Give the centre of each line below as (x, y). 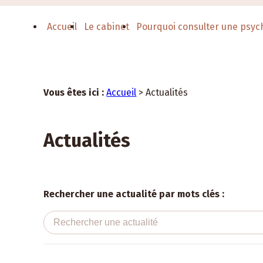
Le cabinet (106, 27)
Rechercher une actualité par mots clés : (134, 194)
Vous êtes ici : (74, 92)
